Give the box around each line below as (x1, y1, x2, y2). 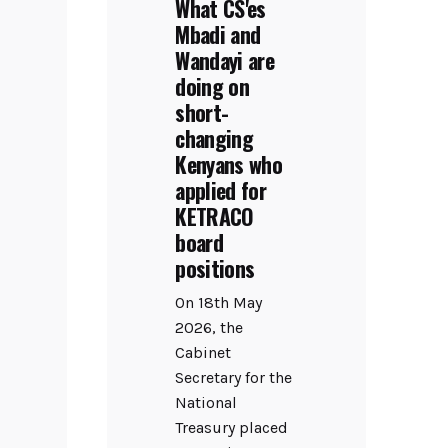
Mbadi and (175, 17, 261, 50)
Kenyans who (175, 147, 283, 180)
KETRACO (175, 199, 254, 232)
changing (175, 121, 254, 154)
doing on (175, 69, 250, 102)
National (175, 393, 238, 413)
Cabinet (175, 343, 232, 363)
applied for (175, 173, 267, 206)
